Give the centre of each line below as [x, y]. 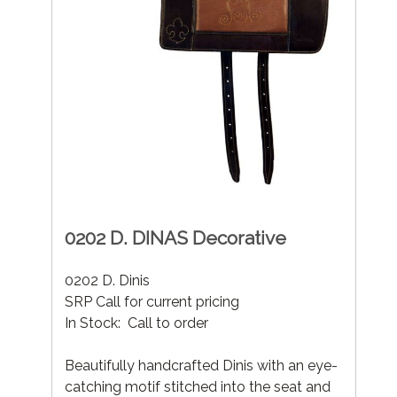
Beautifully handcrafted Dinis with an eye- [201, 365]
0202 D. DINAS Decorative [175, 237]
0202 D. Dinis [113, 280]
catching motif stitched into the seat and [198, 386]
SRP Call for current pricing [152, 301]
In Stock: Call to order [136, 323]
